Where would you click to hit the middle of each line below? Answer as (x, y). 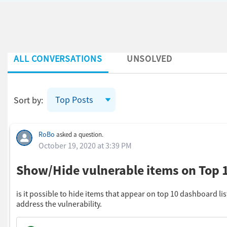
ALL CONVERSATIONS (58, 58)
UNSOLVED (149, 58)
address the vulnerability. (59, 204)
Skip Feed (20, 120)
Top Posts (74, 99)
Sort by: (28, 100)
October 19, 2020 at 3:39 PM (85, 145)
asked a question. (79, 134)
